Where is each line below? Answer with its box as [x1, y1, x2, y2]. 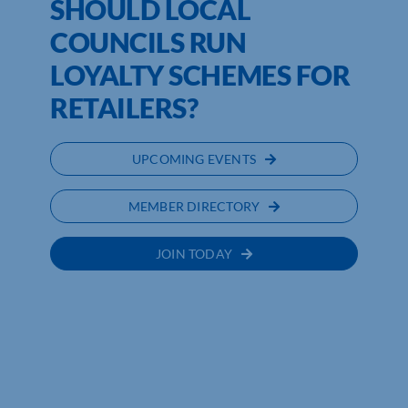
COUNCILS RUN [49, 25, 247, 59]
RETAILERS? [49, 91, 199, 125]
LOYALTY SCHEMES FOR [49, 58, 351, 92]
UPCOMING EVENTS [131, 151, 257, 168]
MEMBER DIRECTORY [127, 199, 260, 215]
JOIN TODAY [155, 246, 233, 262]
